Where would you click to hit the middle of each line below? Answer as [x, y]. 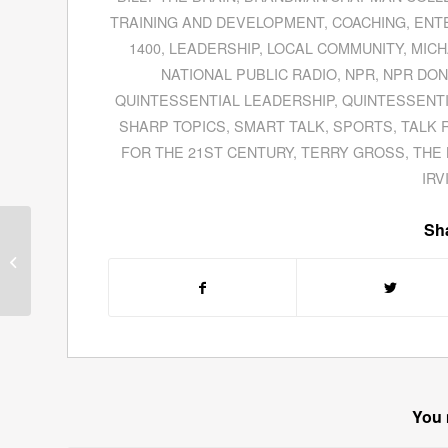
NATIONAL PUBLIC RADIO [249, 73]
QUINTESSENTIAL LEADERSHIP [225, 99]
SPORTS [363, 125]
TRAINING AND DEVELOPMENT [217, 21]
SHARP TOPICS [173, 125]
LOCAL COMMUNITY [335, 47]
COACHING [369, 21]
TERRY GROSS [353, 151]
